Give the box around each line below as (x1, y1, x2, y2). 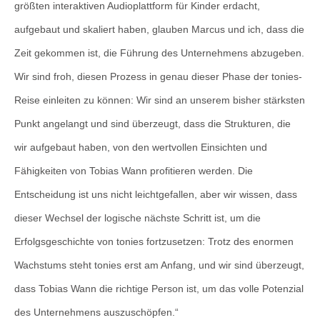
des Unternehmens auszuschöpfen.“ (14, 306, 179, 318)
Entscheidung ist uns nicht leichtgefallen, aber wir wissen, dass (14, 188, 297, 200)
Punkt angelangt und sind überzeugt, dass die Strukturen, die (14, 117, 291, 129)
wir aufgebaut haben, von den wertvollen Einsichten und (14, 141, 267, 153)
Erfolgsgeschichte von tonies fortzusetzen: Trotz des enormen (14, 235, 294, 247)
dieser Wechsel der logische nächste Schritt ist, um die (14, 211, 261, 224)
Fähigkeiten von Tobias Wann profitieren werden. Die (14, 164, 253, 176)
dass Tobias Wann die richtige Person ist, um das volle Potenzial (14, 282, 304, 294)
